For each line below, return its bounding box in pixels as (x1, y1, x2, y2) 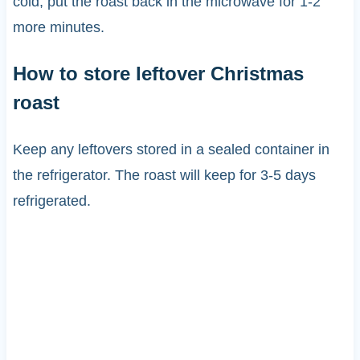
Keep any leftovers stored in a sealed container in (12, 141, 329, 157)
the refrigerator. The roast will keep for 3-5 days (12, 166, 316, 183)
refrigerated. (12, 192, 91, 209)
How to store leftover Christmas (12, 62, 304, 84)
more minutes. (12, 18, 104, 35)
